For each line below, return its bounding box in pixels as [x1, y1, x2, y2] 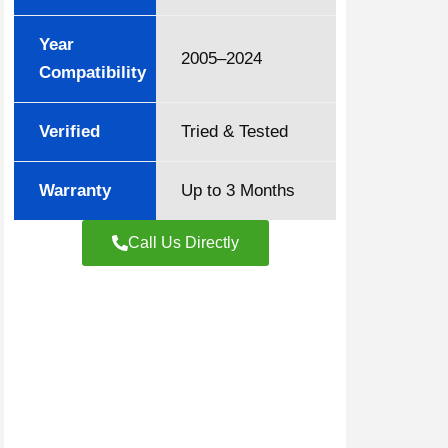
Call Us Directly [127, 234, 239, 251]
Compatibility [39, 63, 146, 82]
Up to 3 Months [181, 181, 295, 200]
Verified [39, 122, 100, 141]
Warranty [39, 181, 111, 200]
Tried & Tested [181, 122, 288, 141]
